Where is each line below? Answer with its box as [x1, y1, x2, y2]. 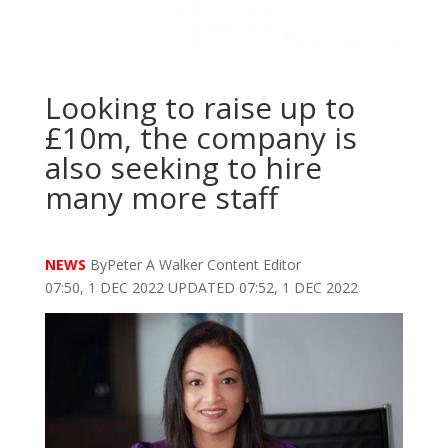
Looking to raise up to [44, 86, 355, 128]
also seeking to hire [44, 146, 322, 188]
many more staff [44, 176, 278, 218]
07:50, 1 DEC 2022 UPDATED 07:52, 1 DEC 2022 [44, 277, 358, 297]
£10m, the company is [44, 116, 357, 158]
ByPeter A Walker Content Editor [85, 254, 301, 274]
